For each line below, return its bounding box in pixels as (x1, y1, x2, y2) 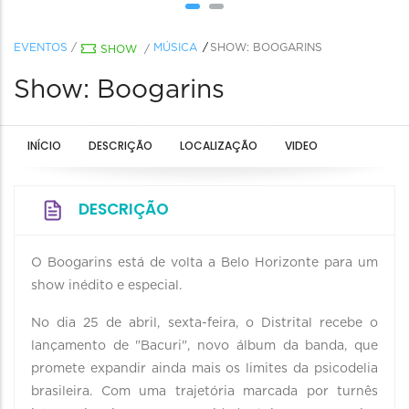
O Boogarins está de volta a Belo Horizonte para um (31, 257, 378, 269)
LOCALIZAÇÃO (180, 138, 257, 153)
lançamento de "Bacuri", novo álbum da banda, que (31, 340, 378, 352)
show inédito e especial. (31, 279, 185, 292)
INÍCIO (27, 138, 61, 153)
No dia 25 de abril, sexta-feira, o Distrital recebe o (31, 317, 378, 330)
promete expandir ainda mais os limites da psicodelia (31, 362, 378, 375)
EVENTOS (14, 42, 68, 53)
